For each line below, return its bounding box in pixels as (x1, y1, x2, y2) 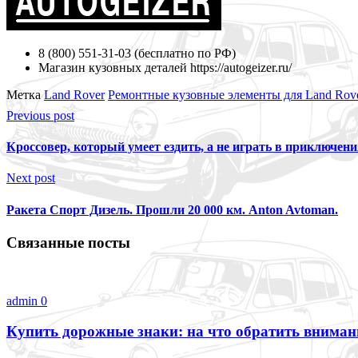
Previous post (6, 108, 74, 122)
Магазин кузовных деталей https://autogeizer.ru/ (38, 60, 292, 74)
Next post (6, 171, 55, 185)
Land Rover (44, 87, 105, 101)
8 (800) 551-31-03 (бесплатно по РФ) (38, 46, 236, 60)
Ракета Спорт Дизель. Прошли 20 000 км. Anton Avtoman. (6, 202, 338, 217)
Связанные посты (6, 233, 130, 251)
